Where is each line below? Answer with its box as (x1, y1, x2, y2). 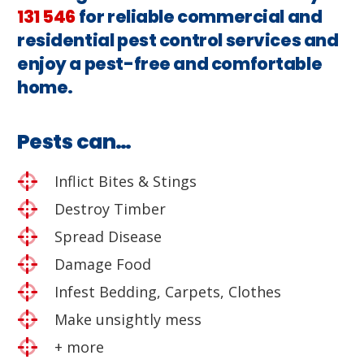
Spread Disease (54, 226, 162, 246)
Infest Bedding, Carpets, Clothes (54, 281, 282, 301)
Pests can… (17, 127, 132, 156)
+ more (54, 336, 105, 357)
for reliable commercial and (76, 4, 323, 28)
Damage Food (54, 253, 152, 274)
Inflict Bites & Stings (54, 171, 197, 191)
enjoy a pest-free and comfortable (17, 51, 323, 76)
